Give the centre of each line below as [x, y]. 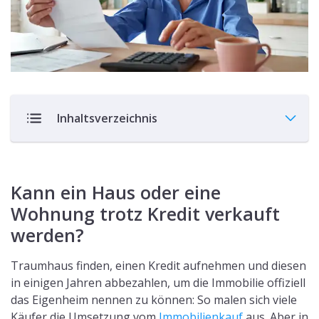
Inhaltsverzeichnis [107, 119]
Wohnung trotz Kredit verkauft [145, 214]
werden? [47, 235]
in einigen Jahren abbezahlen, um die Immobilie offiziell [158, 283]
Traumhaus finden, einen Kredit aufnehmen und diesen [158, 266]
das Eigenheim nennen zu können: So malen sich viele [154, 300]
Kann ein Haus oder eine [116, 193]
